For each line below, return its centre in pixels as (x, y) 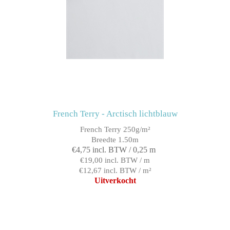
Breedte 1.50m (115, 139)
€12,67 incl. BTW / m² (115, 170)
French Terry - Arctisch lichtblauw (115, 113)
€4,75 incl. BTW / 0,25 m (114, 149)
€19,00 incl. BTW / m (115, 160)
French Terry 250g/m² (115, 129)
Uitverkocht (115, 180)
